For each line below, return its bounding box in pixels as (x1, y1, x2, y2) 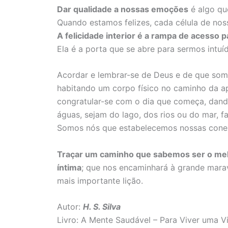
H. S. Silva (83, 202, 121, 212)
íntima (57, 162, 81, 173)
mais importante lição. (57, 175, 143, 186)
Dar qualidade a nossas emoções (57, 4, 188, 14)
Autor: (57, 202, 83, 212)
